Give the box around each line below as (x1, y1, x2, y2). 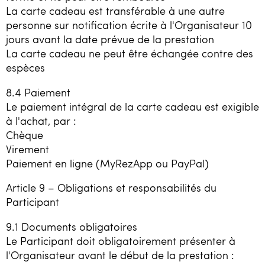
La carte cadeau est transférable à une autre (6, 4, 225, 18)
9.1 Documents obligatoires (6, 219, 137, 234)
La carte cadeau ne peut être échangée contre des (6, 46, 253, 61)
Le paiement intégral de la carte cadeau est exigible (6, 99, 259, 114)
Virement (6, 141, 49, 156)
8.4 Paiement (6, 85, 70, 99)
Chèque (6, 127, 43, 142)
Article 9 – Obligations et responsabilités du (6, 180, 216, 195)
